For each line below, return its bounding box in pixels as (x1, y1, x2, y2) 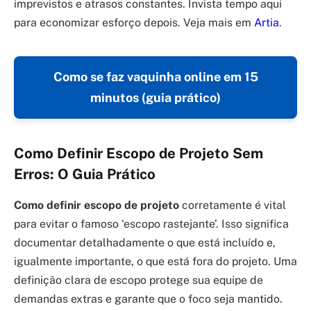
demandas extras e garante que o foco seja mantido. (14, 292, 283, 305)
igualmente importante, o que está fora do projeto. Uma (14, 254, 297, 268)
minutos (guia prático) (90, 90, 221, 106)
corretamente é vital (179, 198, 286, 212)
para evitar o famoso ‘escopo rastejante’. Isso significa (14, 217, 289, 230)
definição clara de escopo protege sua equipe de (14, 273, 263, 287)
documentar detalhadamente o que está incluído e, (14, 235, 276, 249)
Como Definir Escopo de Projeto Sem (14, 145, 263, 162)
